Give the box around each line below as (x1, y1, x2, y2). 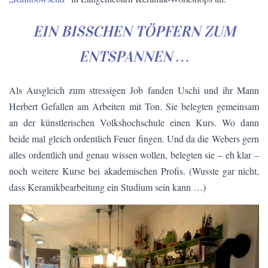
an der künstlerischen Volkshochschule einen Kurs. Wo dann (9, 115, 259, 129)
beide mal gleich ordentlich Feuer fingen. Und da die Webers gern (9, 132, 259, 145)
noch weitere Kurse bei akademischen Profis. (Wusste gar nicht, (9, 164, 259, 177)
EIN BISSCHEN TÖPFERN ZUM (32, 22, 236, 41)
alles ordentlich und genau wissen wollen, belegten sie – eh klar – (9, 148, 259, 161)
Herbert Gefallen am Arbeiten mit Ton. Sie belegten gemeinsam (9, 99, 259, 112)
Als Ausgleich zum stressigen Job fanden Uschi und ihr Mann (9, 83, 259, 96)
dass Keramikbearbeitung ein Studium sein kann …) (9, 180, 206, 193)
